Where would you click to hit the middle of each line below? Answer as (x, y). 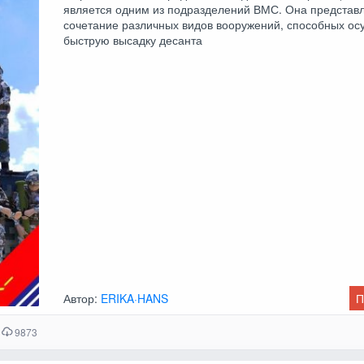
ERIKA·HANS (135, 298)
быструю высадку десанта (133, 39)
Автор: (82, 298)
